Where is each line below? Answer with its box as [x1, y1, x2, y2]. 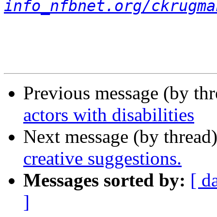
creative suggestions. [23, 148, 182, 169]
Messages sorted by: [23, 170, 186, 191]
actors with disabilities [23, 104, 194, 125]
